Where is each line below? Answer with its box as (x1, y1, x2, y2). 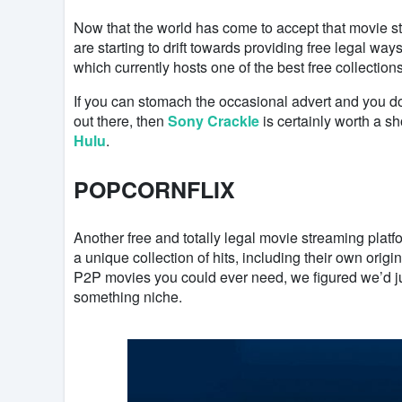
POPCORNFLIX (74, 173, 235, 206)
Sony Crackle (168, 110, 259, 132)
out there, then (74, 110, 168, 132)
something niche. (74, 286, 186, 308)
